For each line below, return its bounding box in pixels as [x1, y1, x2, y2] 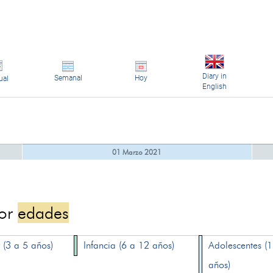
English [202, 82, 227, 91]
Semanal [54, 74, 82, 82]
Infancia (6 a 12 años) [83, 239, 175, 251]
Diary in [202, 72, 227, 80]
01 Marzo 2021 [112, 147, 161, 157]
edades [18, 202, 69, 223]
